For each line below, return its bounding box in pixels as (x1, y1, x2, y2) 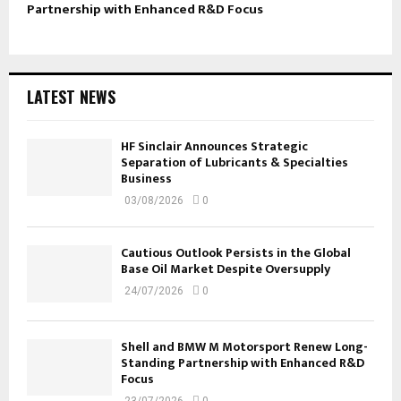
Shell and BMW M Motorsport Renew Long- (121, 336, 368, 357)
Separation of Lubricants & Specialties (121, 152, 348, 174)
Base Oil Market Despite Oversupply (121, 259, 330, 280)
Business (121, 168, 172, 190)
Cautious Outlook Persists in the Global (121, 243, 351, 264)
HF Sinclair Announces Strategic (121, 136, 308, 158)
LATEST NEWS (27, 85, 115, 109)
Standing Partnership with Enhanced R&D (121, 352, 364, 373)
